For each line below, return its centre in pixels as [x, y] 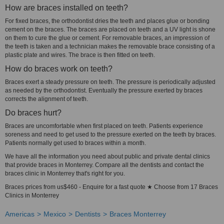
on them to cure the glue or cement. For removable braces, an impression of [107, 38]
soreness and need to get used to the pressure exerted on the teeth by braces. [110, 134]
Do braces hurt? [33, 113]
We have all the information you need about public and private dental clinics [107, 156]
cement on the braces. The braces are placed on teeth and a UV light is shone [110, 29]
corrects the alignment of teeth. [46, 99]
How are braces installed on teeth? [66, 8]
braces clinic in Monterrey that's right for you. [65, 173]
